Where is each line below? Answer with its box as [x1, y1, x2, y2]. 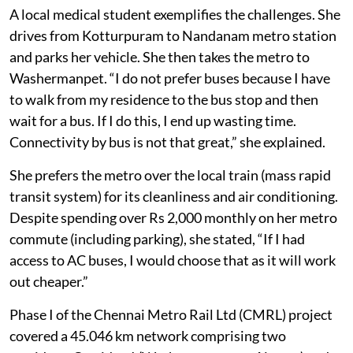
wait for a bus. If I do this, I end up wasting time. [9, 143, 296, 161]
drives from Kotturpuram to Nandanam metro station [9, 58, 336, 76]
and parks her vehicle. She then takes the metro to [9, 79, 310, 97]
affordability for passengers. [9, 3, 181, 21]
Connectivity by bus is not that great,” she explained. [9, 164, 325, 182]
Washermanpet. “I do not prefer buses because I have [9, 100, 330, 118]
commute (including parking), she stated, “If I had [9, 261, 305, 279]
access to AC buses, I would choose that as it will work [9, 282, 336, 300]
